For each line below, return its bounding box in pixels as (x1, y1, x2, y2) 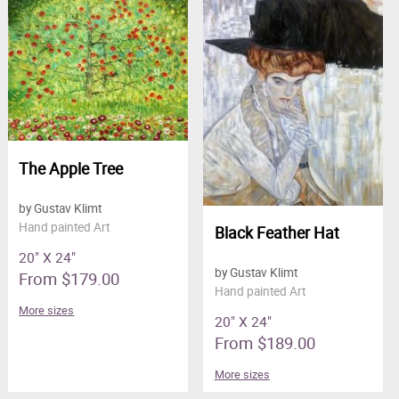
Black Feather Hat (214, 222, 339, 244)
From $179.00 (19, 266, 120, 289)
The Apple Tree (19, 157, 124, 179)
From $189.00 (214, 331, 315, 354)
